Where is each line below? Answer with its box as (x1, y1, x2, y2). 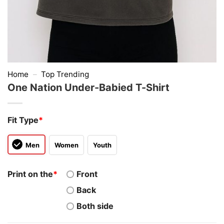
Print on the (7, 169, 53, 179)
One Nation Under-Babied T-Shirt (7, 81, 169, 93)
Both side (76, 201, 114, 211)
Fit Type (7, 115, 38, 125)
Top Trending (41, 69, 89, 79)
